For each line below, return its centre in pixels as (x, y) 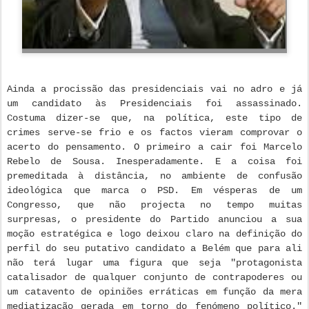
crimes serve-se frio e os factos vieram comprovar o (154, 133)
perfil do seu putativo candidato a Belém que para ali (154, 249)
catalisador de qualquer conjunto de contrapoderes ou (154, 278)
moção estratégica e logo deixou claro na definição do (154, 234)
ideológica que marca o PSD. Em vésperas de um (154, 191)
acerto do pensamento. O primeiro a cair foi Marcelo (154, 147)
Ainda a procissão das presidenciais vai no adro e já (154, 89)
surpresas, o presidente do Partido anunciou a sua (154, 220)
